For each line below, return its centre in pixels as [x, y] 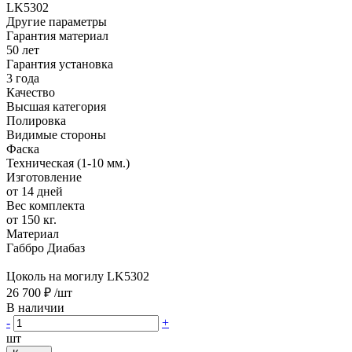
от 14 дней [35, 191]
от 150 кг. [31, 219]
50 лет [23, 49]
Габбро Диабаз [46, 247]
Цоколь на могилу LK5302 [78, 276]
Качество [31, 92]
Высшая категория [56, 106]
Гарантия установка [60, 64]
